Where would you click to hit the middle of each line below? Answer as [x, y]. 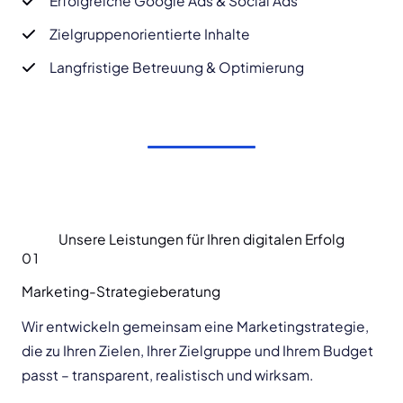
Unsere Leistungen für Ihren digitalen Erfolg [201, 239]
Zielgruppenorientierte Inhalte [150, 34]
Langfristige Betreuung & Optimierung [177, 67]
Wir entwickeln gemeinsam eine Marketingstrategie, [195, 327]
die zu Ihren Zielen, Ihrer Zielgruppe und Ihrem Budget [197, 351]
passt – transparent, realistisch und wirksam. [167, 375]
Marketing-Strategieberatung [121, 291]
